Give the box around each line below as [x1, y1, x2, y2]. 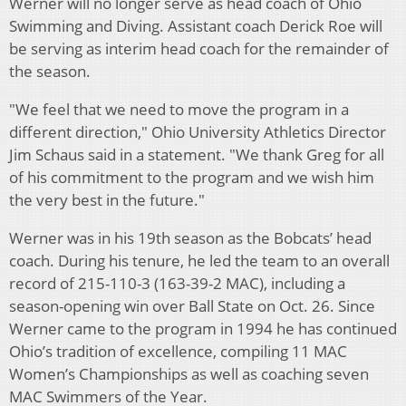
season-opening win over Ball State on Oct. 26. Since [9, 295, 375, 317]
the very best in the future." [9, 189, 205, 211]
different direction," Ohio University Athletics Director [9, 121, 386, 143]
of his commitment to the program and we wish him [9, 167, 374, 188]
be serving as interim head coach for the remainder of [9, 38, 389, 60]
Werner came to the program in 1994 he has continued [9, 318, 397, 340]
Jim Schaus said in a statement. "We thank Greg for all [9, 144, 384, 166]
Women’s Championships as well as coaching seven [9, 363, 369, 385]
